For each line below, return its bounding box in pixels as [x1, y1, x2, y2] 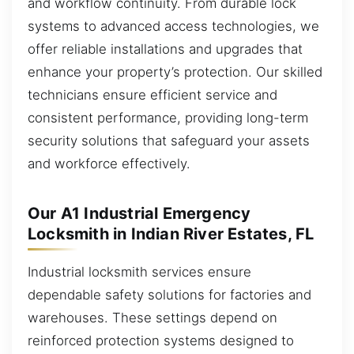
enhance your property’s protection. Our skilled [28, 64, 322, 81]
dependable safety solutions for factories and [28, 287, 311, 303]
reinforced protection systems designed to [28, 333, 294, 349]
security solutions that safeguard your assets [28, 133, 310, 149]
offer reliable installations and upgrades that [28, 41, 303, 58]
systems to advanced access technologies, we [28, 18, 319, 35]
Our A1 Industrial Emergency [28, 204, 251, 224]
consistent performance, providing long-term [28, 110, 308, 126]
